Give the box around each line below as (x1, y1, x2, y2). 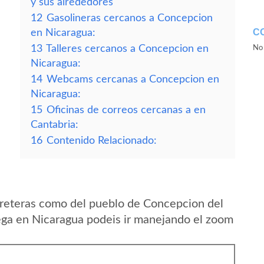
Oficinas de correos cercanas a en (47, 105, 206, 115)
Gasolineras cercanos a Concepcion (47, 13, 213, 23)
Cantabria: (31, 120, 78, 130)
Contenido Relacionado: (47, 136, 157, 146)
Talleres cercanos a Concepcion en (46, 44, 209, 54)
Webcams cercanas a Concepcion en (47, 74, 219, 84)
